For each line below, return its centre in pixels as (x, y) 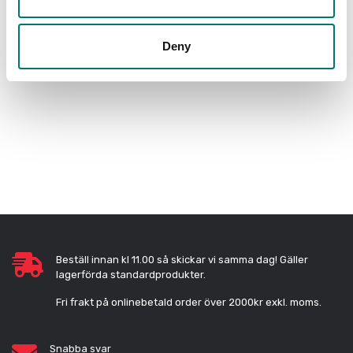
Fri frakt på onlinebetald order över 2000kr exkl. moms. (189, 303)
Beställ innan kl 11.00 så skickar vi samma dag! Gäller (182, 260)
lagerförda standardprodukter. (132, 275)
